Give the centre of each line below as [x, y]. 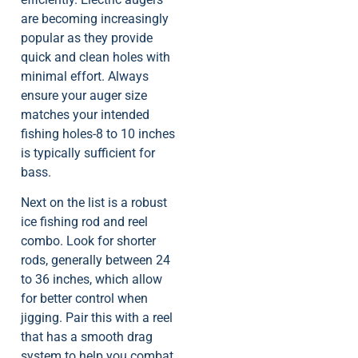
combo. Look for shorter [88, 241]
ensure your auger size [84, 95]
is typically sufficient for [88, 153]
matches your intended [85, 114]
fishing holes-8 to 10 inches [98, 133]
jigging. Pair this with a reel [97, 318]
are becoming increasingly [95, 18]
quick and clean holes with [95, 57]
